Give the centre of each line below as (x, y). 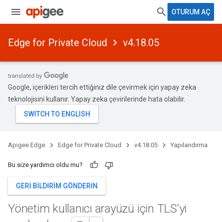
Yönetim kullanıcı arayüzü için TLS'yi (98, 209)
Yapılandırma (189, 145)
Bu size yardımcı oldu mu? (45, 165)
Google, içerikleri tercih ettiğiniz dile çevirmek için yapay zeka (102, 87)
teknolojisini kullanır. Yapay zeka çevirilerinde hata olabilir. (97, 99)
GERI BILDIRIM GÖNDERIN (57, 186)
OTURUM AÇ (191, 12)
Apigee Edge (27, 145)
